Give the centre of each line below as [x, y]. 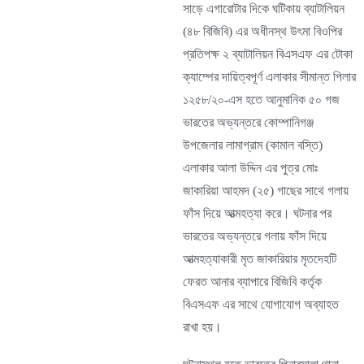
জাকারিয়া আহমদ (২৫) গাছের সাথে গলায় [266, 191]
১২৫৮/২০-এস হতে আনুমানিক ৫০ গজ [261, 100]
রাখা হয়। [202, 327]
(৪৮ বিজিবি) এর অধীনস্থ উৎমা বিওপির [262, 31]
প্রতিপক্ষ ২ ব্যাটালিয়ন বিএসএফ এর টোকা [268, 54]
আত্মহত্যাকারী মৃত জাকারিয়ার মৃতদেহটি [260, 259]
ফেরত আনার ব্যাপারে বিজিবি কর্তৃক [252, 282]
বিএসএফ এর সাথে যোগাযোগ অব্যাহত [261, 304]
